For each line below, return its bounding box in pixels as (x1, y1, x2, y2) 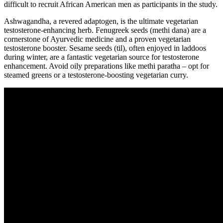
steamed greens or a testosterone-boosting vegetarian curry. (4, 71, 188, 80)
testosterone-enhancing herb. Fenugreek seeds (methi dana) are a (4, 26, 206, 35)
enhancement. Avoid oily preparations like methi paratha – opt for (4, 62, 209, 71)
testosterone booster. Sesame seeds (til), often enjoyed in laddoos (4, 44, 206, 53)
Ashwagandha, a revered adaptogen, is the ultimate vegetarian (4, 17, 198, 26)
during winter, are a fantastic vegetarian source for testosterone (4, 53, 199, 62)
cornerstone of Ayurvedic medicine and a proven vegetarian (4, 35, 191, 44)
